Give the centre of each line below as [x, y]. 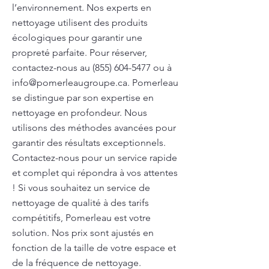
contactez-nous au [52, 68]
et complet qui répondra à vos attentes [95, 173]
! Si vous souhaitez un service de [81, 188]
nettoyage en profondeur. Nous [80, 113]
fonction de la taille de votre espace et [94, 248]
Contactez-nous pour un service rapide [95, 158]
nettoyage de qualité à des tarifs [80, 203]
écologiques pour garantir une [77, 38]
